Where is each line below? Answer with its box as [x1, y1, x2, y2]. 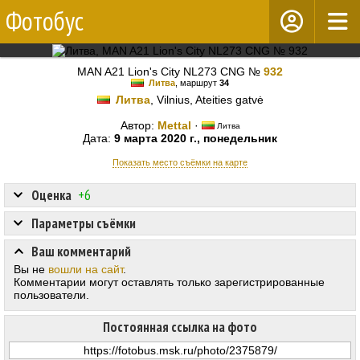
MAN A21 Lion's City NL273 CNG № [77, 65, 264, 78]
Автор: [120, 119, 157, 133]
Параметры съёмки [31, 215, 136, 233]
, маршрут [175, 78, 219, 88]
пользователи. [14, 288, 89, 302]
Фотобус [6, 4, 84, 38]
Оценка [31, 186, 72, 205]
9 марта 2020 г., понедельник [114, 132, 277, 145]
